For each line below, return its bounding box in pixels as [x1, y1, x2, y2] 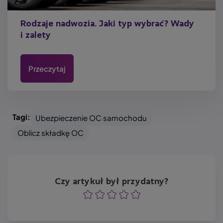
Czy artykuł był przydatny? [54, 177, 169, 186]
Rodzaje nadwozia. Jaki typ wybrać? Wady [20, 19, 194, 28]
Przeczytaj [28, 63, 66, 73]
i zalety [20, 30, 51, 40]
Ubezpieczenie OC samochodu [35, 113, 147, 123]
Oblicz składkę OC [17, 128, 84, 138]
